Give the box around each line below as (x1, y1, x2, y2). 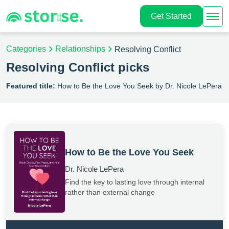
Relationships (55, 44, 105, 53)
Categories (6, 44, 46, 53)
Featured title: (6, 82, 55, 90)
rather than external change (65, 188, 155, 196)
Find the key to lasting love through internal (65, 177, 204, 186)
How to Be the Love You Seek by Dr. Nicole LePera (55, 82, 222, 90)
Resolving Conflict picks (6, 60, 149, 74)
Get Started (166, 12, 192, 20)
